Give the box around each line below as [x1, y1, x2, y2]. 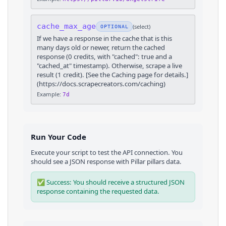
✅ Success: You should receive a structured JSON [37, 178, 185, 187]
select [134, 22, 149, 30]
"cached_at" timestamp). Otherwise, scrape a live [37, 61, 183, 70]
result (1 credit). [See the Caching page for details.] [37, 70, 189, 79]
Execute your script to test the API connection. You [31, 147, 183, 157]
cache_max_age [37, 22, 96, 31]
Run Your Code [31, 131, 86, 142]
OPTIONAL [100, 23, 129, 29]
